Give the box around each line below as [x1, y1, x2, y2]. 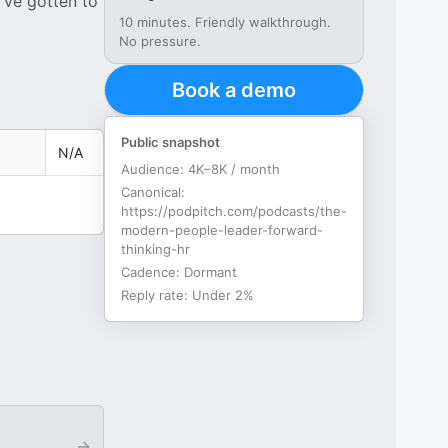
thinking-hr [121, 241, 190, 257]
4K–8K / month [188, 161, 280, 177]
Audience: [121, 161, 188, 177]
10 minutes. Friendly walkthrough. [119, 14, 331, 30]
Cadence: [121, 264, 184, 280]
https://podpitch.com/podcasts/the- [121, 203, 347, 219]
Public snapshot [121, 134, 220, 150]
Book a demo [172, 78, 296, 102]
